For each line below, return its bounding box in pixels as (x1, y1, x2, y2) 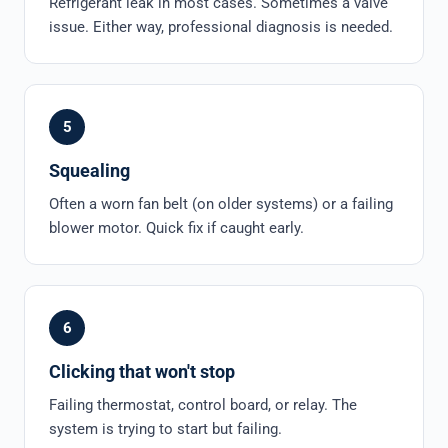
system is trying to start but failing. (49, 420, 282, 438)
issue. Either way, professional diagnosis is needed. (49, 18, 393, 36)
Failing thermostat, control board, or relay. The (49, 396, 357, 414)
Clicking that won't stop (49, 361, 235, 382)
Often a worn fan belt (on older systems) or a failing (49, 195, 393, 213)
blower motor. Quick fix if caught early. (49, 219, 304, 237)
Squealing (49, 160, 130, 181)
